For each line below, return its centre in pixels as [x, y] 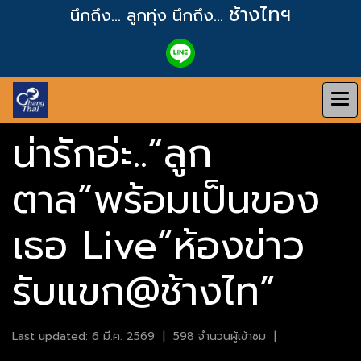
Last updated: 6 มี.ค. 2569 [83, 336]
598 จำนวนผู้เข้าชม [220, 336]
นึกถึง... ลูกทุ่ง [121, 15]
